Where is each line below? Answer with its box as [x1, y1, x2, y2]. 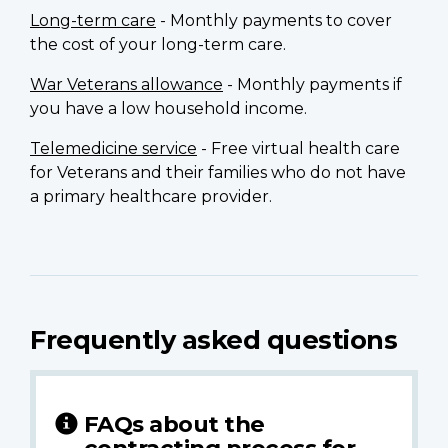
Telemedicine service [30, 138, 197, 158]
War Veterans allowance [30, 74, 223, 94]
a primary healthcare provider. [30, 186, 272, 206]
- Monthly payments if [223, 74, 402, 94]
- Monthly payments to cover [156, 10, 392, 30]
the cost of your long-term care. [30, 34, 286, 54]
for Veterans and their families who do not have [30, 162, 406, 182]
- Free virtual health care [197, 138, 400, 158]
